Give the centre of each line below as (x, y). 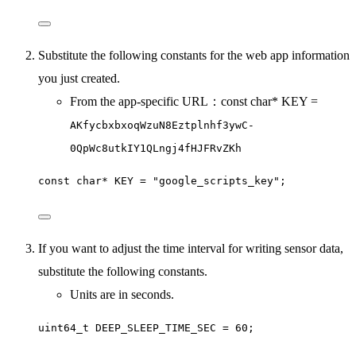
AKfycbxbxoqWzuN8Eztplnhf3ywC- (162, 125)
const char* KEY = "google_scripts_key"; (162, 180)
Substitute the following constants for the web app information (194, 55)
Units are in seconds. (122, 294)
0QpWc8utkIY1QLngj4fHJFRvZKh (156, 148)
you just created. (79, 78)
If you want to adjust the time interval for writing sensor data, (191, 248)
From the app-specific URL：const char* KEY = (194, 101)
